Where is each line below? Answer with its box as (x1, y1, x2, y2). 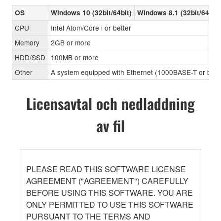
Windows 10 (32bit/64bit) (51, 7, 132, 17)
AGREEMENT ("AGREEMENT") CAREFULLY (26, 175, 188, 186)
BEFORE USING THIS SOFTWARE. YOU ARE (26, 186, 193, 198)
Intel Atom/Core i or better (51, 22, 131, 33)
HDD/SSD (15, 52, 45, 62)
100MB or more (51, 52, 99, 62)
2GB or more (51, 37, 91, 47)
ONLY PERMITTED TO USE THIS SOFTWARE (26, 198, 193, 210)
